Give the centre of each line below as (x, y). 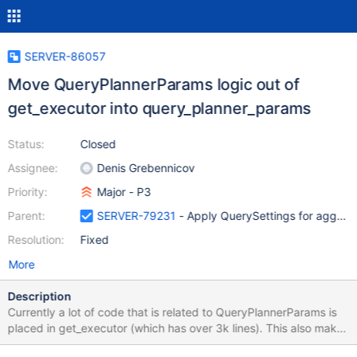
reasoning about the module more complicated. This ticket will (132, 344)
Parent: (26, 216)
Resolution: (36, 239)
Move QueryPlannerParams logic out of (153, 84)
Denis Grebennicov (146, 168)
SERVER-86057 (65, 56)
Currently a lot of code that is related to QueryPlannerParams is (172, 312)
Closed (98, 144)
